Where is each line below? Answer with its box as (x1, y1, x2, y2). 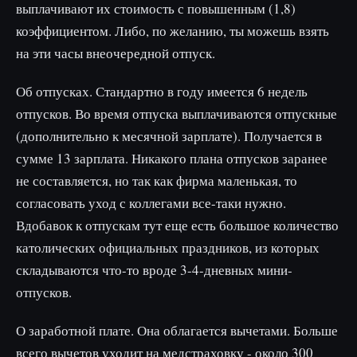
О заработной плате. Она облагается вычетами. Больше (16, 321, 338, 339)
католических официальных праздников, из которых (16, 238, 320, 257)
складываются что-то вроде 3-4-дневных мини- (16, 261, 292, 279)
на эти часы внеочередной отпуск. (16, 44, 215, 62)
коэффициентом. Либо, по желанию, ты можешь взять (16, 22, 329, 40)
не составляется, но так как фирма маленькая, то (16, 171, 297, 190)
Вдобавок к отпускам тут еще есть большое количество (16, 216, 339, 234)
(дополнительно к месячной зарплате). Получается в (16, 127, 322, 145)
